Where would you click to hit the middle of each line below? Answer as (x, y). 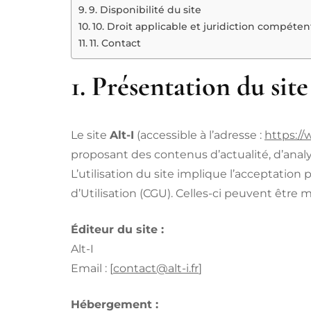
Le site (90, 135)
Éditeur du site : (117, 229)
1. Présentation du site (190, 86)
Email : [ (92, 268)
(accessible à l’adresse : (199, 135)
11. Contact (115, 43)
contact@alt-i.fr (156, 268)
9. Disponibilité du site (145, 9)
